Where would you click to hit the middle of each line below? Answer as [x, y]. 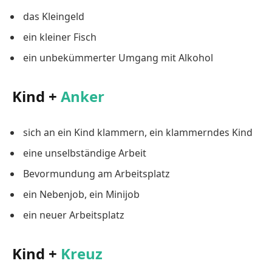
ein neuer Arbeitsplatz [73, 215]
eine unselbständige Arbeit [85, 153]
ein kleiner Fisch [60, 37]
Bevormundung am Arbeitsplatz [96, 173]
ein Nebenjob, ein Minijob [81, 194]
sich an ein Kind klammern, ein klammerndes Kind [138, 132]
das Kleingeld [54, 16]
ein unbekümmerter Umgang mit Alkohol [118, 57]
